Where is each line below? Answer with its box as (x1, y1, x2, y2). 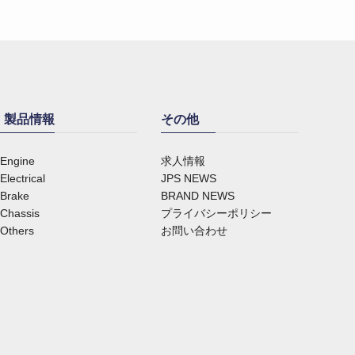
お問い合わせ (160, 223, 227, 237)
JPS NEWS (160, 171, 216, 185)
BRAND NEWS (160, 189, 235, 202)
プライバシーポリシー (160, 206, 272, 219)
